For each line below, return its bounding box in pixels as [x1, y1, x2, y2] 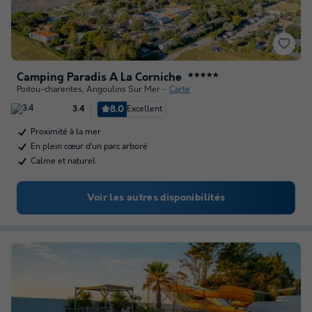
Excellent [127, 104, 163, 114]
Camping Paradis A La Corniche [17, 71, 182, 84]
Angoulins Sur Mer [86, 84, 160, 95]
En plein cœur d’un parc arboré [31, 141, 148, 152]
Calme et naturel [31, 156, 95, 166]
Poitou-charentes [17, 84, 82, 95]
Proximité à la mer [31, 127, 101, 137]
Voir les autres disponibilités [86, 192, 226, 203]
